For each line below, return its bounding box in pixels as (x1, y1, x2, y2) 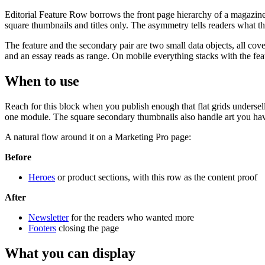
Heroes (28, 172, 55, 183)
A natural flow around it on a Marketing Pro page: (5, 132, 191, 143)
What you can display (5, 245, 135, 261)
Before (5, 152, 31, 163)
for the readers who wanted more (69, 212, 194, 223)
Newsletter (28, 212, 69, 223)
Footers (28, 223, 56, 234)
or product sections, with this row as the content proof (55, 172, 257, 183)
